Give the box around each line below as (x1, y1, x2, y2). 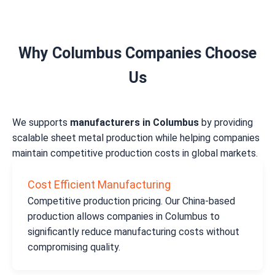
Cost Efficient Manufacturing (28, 178, 171, 192)
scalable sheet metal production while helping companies (12, 132, 260, 144)
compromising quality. (28, 241, 120, 254)
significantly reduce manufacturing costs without (28, 226, 239, 238)
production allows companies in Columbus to (28, 211, 220, 223)
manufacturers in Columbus (70, 117, 199, 129)
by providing (199, 117, 253, 129)
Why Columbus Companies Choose (18, 44, 257, 63)
